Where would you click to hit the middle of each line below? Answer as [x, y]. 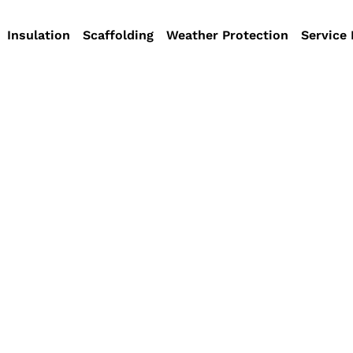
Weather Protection [228, 35]
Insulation [39, 35]
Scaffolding [119, 35]
